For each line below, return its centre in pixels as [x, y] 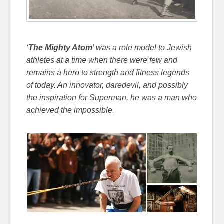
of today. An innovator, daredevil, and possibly [107, 85]
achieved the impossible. [71, 110]
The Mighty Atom [61, 48]
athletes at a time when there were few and [102, 60]
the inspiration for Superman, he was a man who [112, 98]
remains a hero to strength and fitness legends [108, 73]
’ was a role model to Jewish [142, 48]
